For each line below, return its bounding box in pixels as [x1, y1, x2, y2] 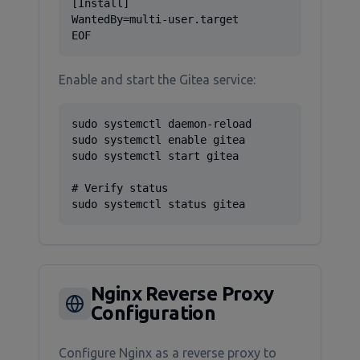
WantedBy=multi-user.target [72, 13, 239, 26]
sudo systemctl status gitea [72, 198, 245, 211]
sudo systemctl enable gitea [72, 133, 245, 146]
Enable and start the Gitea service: [59, 72, 256, 87]
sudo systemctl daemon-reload [72, 117, 252, 130]
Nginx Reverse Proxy [91, 283, 274, 305]
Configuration [91, 302, 216, 324]
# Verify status [72, 182, 168, 194]
